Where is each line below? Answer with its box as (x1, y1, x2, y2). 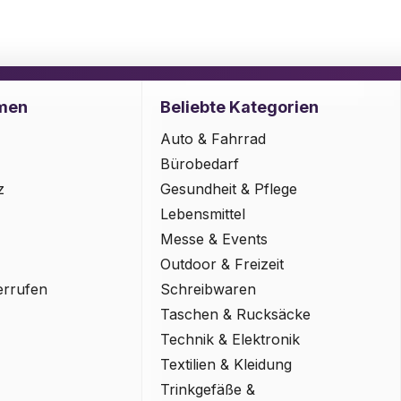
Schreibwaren (160, 280, 257, 299)
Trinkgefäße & (160, 380, 256, 399)
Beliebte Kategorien (160, 98, 320, 117)
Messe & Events (160, 230, 269, 249)
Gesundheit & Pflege (160, 180, 298, 199)
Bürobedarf (160, 155, 240, 174)
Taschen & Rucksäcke (160, 305, 311, 324)
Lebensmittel (160, 205, 246, 224)
